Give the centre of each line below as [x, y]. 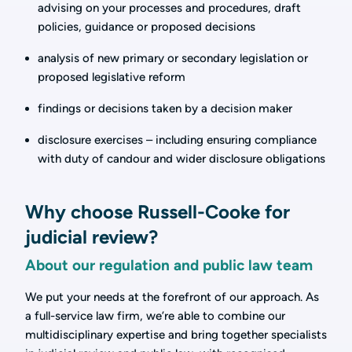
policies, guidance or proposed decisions [147, 27]
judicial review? [92, 237]
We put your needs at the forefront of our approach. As [172, 297]
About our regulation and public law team [169, 266]
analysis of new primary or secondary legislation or [173, 59]
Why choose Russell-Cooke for [158, 212]
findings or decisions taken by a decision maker [165, 109]
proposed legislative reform [112, 77]
